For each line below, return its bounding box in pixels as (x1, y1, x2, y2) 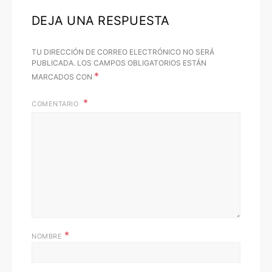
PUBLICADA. (32, 58, 75, 68)
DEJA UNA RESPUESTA (32, 13, 170, 29)
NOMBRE (32, 232, 64, 241)
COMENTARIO (32, 100, 81, 109)
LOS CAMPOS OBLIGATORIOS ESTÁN (77, 58, 206, 68)
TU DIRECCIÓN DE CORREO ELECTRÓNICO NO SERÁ (32, 47, 214, 57)
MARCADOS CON (32, 72, 94, 82)
